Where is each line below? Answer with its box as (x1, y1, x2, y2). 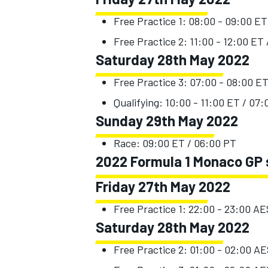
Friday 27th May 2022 (96, 177, 230, 195)
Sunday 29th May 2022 (96, 111, 238, 129)
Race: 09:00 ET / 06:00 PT (114, 136, 236, 150)
